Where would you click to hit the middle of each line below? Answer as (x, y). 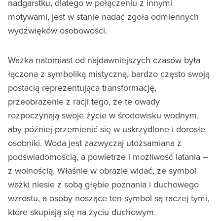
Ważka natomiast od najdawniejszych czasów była (104, 60)
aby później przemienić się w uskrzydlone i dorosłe (107, 129)
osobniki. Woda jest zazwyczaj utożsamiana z (95, 143)
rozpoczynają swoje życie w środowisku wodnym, (103, 115)
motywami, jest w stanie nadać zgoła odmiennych (103, 16)
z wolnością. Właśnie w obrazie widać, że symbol (102, 170)
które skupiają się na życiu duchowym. (82, 212)
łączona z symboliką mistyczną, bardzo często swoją (109, 74)
